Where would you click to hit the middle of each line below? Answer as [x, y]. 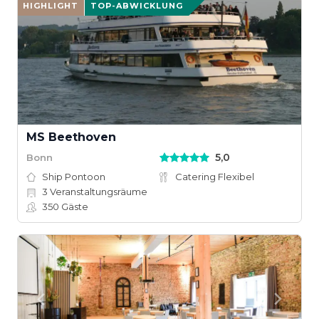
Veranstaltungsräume [98, 192]
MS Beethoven [71, 137]
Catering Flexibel [215, 177]
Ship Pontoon [74, 177]
